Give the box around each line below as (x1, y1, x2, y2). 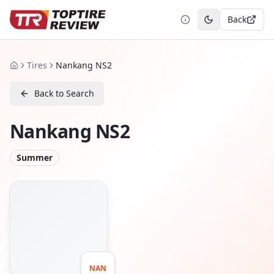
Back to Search (34, 87, 94, 99)
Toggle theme (207, 18, 264, 31)
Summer (17, 152, 53, 163)
